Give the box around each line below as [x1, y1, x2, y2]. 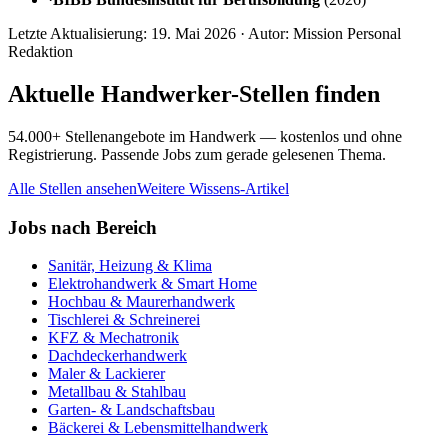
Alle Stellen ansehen [8, 180, 137, 197]
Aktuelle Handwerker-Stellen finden [8, 81, 380, 108]
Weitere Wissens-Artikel [137, 180, 289, 197]
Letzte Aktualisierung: [8, 25, 151, 43]
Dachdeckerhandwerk [48, 347, 187, 365]
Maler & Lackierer [48, 365, 165, 383]
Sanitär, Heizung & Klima [48, 257, 212, 275]
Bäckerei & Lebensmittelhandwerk [48, 419, 268, 437]
